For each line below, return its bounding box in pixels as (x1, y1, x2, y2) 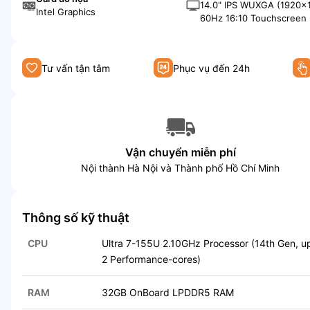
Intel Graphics (36, 6, 95, 17)
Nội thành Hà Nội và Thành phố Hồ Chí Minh (81, 162, 280, 174)
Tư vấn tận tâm (42, 62, 110, 74)
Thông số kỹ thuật (22, 210, 129, 226)
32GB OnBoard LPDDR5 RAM (102, 286, 234, 299)
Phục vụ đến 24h (172, 62, 250, 74)
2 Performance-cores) (102, 253, 201, 266)
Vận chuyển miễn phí (125, 145, 236, 160)
